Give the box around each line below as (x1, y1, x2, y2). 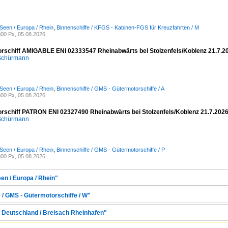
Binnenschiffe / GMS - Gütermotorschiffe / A (56, 85, 164, 92)
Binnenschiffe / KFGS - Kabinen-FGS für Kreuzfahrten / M (56, 24, 199, 31)
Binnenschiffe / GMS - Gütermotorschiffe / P (56, 147, 165, 153)
